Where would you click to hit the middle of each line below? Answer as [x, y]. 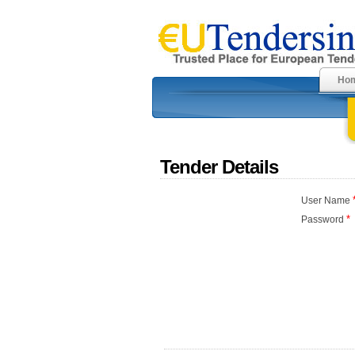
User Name [326, 200]
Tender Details [219, 167]
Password [323, 219]
